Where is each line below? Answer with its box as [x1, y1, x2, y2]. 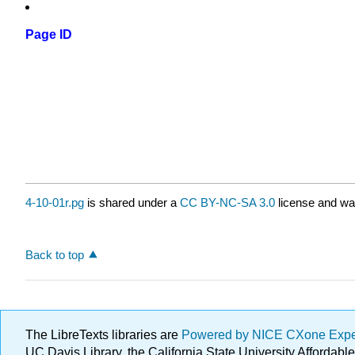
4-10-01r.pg [25, 196, 84, 210]
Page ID [25, 28, 72, 42]
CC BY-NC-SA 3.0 [180, 196, 275, 210]
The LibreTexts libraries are [25, 328, 181, 342]
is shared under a [84, 196, 180, 210]
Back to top [25, 247, 84, 261]
